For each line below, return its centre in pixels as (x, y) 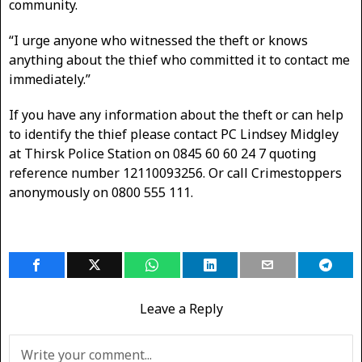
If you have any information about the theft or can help (176, 115)
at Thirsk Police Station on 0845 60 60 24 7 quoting (162, 154)
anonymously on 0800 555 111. (101, 192)
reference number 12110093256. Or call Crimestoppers (175, 173)
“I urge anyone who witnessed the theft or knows (158, 40)
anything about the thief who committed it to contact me (179, 60)
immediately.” (50, 79)
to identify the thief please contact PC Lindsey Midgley (174, 134)
